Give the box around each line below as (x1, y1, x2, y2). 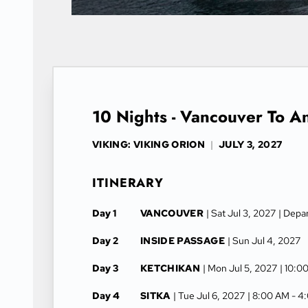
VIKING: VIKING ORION (92, 138, 205, 151)
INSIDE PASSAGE (140, 234, 225, 247)
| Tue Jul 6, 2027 (173, 289, 245, 302)
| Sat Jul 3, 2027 (206, 207, 276, 219)
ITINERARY (92, 174, 164, 192)
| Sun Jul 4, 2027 (227, 234, 300, 247)
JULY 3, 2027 (219, 138, 283, 151)
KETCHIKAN (140, 262, 201, 274)
